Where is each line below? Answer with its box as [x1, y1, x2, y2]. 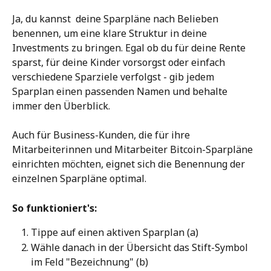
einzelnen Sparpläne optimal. [12, 172, 146, 186]
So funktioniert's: [12, 201, 97, 215]
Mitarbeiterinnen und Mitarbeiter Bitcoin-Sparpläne [12, 143, 255, 157]
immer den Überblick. [12, 99, 110, 113]
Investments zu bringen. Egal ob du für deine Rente [12, 41, 248, 54]
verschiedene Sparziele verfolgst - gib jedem [12, 70, 217, 83]
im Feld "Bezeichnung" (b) [31, 255, 148, 269]
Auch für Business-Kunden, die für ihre [12, 128, 192, 142]
